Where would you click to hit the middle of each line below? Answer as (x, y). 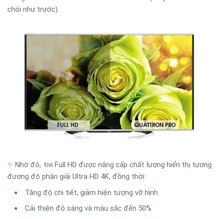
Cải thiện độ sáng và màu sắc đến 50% (88, 208)
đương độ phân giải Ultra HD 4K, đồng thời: (77, 176)
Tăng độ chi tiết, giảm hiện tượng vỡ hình (91, 192)
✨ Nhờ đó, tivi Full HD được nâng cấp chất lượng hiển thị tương (109, 164)
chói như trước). (33, 9)
